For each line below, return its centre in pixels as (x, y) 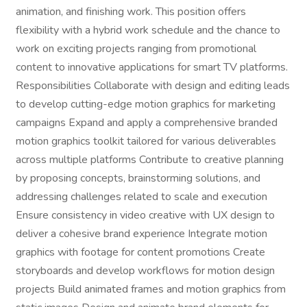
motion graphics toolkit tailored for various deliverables (146, 141)
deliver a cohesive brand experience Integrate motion (142, 234)
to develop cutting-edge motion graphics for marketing (146, 104)
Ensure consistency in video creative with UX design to (145, 215)
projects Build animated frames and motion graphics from (151, 289)
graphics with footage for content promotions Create (140, 252)
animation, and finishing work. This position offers (131, 12)
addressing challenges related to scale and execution (142, 197)
